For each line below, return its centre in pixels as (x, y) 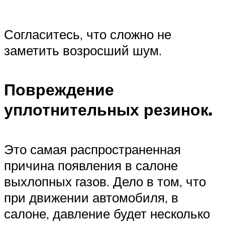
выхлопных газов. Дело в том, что (105, 181)
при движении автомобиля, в (91, 197)
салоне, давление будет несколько (107, 213)
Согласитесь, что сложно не (88, 34)
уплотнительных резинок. (108, 110)
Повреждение (59, 90)
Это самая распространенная (92, 149)
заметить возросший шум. (83, 50)
